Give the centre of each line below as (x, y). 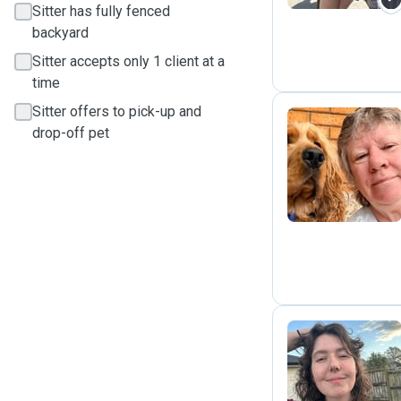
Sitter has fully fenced (101, 11)
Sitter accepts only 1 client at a (128, 61)
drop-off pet (71, 133)
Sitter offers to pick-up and (117, 111)
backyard (60, 33)
